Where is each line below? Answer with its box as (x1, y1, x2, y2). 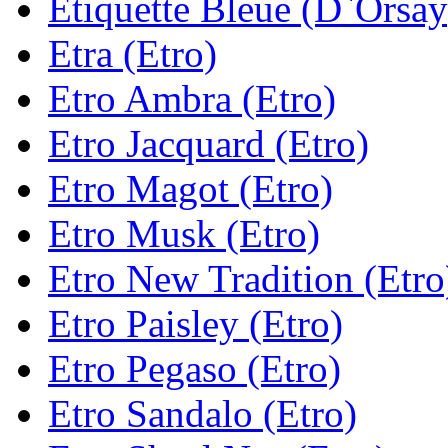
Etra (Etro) (48, 31, 217, 75)
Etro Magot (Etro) (48, 166, 333, 210)
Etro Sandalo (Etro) (48, 391, 357, 435)
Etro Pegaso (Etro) (48, 346, 341, 390)
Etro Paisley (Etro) (48, 301, 343, 345)
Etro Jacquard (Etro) (48, 121, 369, 165)
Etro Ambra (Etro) (48, 76, 336, 120)
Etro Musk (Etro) (48, 211, 320, 255)
